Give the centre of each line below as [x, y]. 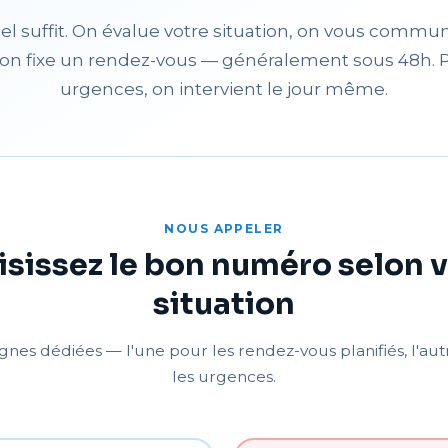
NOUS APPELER [224, 228]
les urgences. [224, 376]
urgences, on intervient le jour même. [224, 89]
